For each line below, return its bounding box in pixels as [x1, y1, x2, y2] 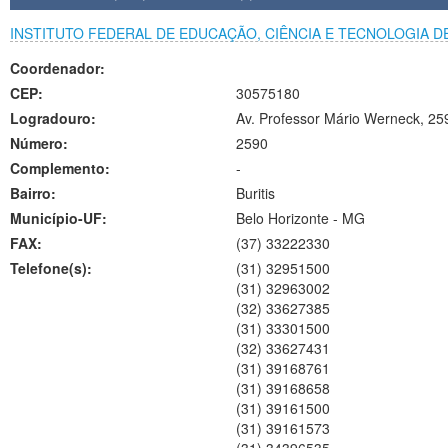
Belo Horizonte [235, 208, 329, 228]
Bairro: [10, 183, 56, 203]
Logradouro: [10, 108, 96, 128]
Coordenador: [10, 58, 105, 78]
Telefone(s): [10, 258, 92, 278]
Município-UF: [10, 208, 107, 228]
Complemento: [10, 158, 110, 178]
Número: [10, 133, 68, 153]
